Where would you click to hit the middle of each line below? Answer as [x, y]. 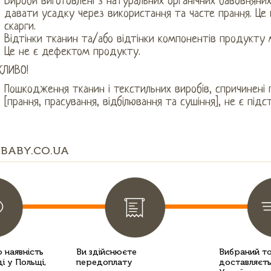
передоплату [104, 262]
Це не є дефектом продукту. [72, 52]
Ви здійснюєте [106, 252]
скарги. [20, 27]
